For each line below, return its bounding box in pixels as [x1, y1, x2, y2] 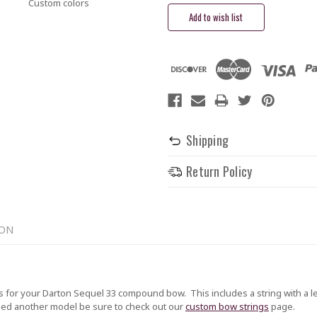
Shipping [186, 130, 229, 149]
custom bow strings [185, 299, 269, 313]
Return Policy [186, 161, 253, 180]
